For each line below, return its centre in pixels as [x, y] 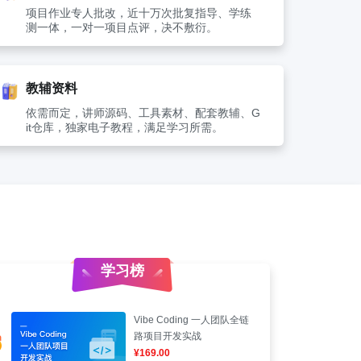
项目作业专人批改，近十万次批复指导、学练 [139, 13]
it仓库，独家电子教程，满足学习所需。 [124, 127]
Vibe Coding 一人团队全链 [191, 320]
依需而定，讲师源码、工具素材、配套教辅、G [143, 113]
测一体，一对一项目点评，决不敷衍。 [122, 27]
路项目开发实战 [168, 336]
